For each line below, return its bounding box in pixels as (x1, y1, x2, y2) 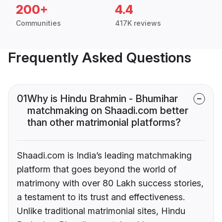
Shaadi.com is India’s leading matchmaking (17, 150, 192, 161)
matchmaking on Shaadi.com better (27, 105, 188, 117)
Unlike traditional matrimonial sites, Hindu (17, 206, 185, 217)
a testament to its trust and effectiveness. (17, 192, 185, 203)
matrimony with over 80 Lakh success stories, (17, 178, 204, 189)
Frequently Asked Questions (8, 49, 191, 66)
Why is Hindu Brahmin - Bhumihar (27, 93, 178, 105)
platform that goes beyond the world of (17, 164, 176, 175)
